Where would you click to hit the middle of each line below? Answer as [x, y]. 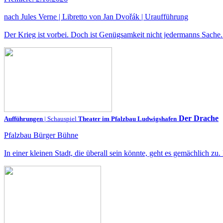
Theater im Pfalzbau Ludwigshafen [127, 119]
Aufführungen [23, 119]
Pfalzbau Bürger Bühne [41, 135]
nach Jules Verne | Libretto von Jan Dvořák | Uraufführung [96, 17]
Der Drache [198, 118]
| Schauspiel [60, 119]
